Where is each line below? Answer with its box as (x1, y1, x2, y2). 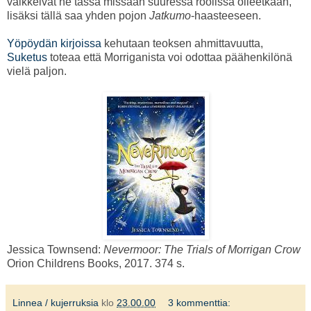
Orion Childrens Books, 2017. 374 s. (7, 258, 185, 270)
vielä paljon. (7, 65, 67, 78)
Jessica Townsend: (7, 244, 103, 256)
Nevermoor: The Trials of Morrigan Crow (103, 244, 301, 256)
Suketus (7, 51, 47, 64)
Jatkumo (149, 10, 191, 22)
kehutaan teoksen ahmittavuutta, (101, 37, 263, 50)
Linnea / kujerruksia (12, 297, 99, 309)
